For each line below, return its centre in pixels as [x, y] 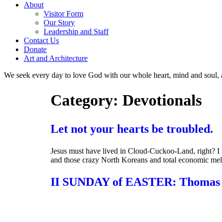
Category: [86, 100]
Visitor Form [63, 14]
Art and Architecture [56, 58]
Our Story [59, 23]
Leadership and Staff [76, 31]
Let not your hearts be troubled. [132, 129]
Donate [35, 49]
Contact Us [41, 40]
